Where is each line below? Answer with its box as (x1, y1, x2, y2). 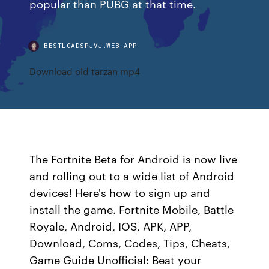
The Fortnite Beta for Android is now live (29, 151, 238, 166)
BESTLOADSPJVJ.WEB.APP (44, 41, 138, 50)
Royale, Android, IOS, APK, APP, (29, 218, 192, 234)
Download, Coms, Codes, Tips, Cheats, (29, 235, 231, 250)
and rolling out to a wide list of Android (29, 168, 235, 183)
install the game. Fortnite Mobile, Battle (29, 201, 234, 217)
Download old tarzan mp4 (29, 65, 141, 77)
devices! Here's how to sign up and (29, 184, 211, 200)
